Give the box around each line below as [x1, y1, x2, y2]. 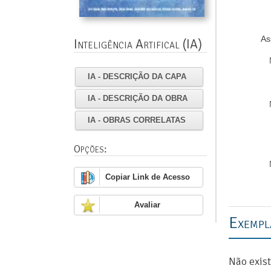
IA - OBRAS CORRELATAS [88, 115, 186, 125]
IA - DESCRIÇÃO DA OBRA [88, 93, 188, 103]
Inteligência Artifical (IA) [74, 36, 202, 53]
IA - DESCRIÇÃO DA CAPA [88, 71, 186, 81]
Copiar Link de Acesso [105, 172, 190, 181]
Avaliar [134, 200, 161, 209]
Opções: [74, 142, 107, 155]
